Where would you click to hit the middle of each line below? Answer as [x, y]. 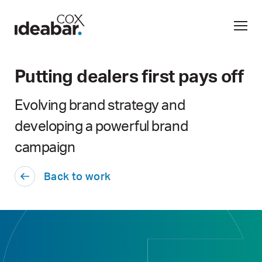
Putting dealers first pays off [129, 75]
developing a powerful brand [101, 125]
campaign [45, 146]
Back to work [77, 176]
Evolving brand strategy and [100, 104]
